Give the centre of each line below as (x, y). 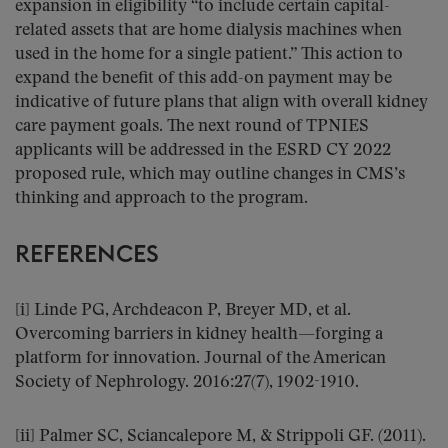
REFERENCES (87, 255)
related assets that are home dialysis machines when (208, 30)
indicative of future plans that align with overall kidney (221, 102)
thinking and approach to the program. (161, 198)
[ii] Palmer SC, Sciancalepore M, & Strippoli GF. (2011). (220, 436)
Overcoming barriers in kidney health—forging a (199, 334)
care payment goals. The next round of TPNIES (192, 126)
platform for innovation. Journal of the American (200, 358)
